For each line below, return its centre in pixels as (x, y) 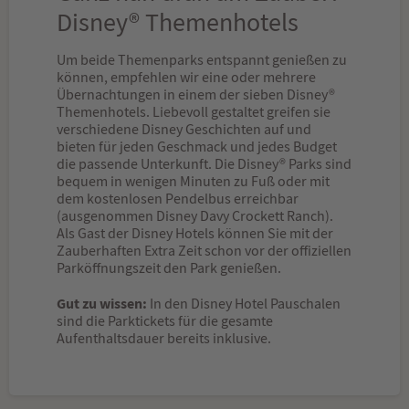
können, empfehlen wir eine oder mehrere (186, 78)
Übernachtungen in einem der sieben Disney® (196, 95)
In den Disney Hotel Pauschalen (244, 304)
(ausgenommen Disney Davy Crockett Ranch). (195, 217)
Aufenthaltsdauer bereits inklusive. (164, 339)
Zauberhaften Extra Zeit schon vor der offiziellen (204, 252)
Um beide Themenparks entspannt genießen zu (202, 61)
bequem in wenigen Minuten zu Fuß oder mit (193, 182)
